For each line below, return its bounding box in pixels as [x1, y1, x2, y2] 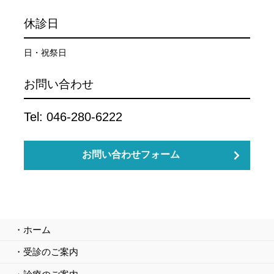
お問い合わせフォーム [82, 149, 180, 160]
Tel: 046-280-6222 [24, 109, 122, 124]
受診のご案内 [23, 246, 78, 257]
